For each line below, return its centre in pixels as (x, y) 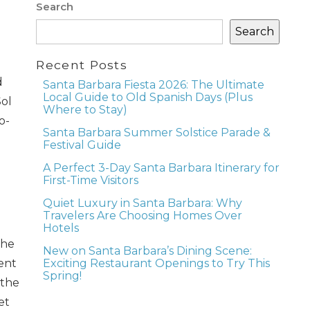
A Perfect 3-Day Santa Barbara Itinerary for (162, 168)
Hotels (61, 228)
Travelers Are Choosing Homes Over (143, 216)
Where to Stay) (85, 110)
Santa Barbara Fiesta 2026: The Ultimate (154, 85)
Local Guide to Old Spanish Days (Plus (148, 98)
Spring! (63, 276)
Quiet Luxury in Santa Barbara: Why (143, 203)
